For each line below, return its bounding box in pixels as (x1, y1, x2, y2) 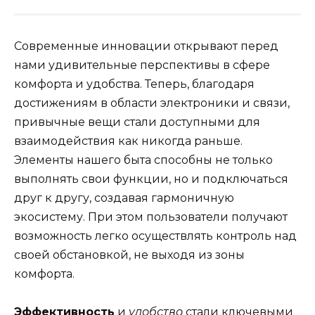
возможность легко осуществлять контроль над (14, 229, 297, 243)
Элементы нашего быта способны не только (14, 153, 273, 167)
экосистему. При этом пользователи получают (14, 210, 288, 224)
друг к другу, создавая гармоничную (14, 191, 234, 205)
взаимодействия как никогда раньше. (14, 134, 243, 148)
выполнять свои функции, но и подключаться (14, 172, 288, 186)
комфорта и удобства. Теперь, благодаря (14, 77, 255, 91)
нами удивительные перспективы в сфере (14, 58, 270, 72)
